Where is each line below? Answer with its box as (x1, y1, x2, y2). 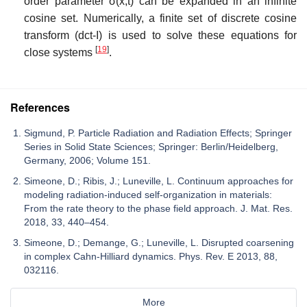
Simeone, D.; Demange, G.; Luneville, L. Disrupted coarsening (24, 236, 294, 248)
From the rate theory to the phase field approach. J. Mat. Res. (24, 202, 293, 214)
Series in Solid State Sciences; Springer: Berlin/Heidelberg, (24, 140, 278, 152)
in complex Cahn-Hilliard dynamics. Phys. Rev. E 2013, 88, (24, 250, 278, 262)
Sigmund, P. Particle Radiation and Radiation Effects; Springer (24, 127, 292, 138)
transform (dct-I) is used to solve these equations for (24, 29, 297, 41)
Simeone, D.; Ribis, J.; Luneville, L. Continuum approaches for (24, 175, 293, 186)
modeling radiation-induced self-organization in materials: (24, 188, 272, 200)
